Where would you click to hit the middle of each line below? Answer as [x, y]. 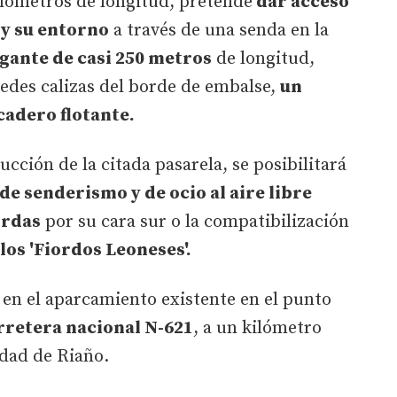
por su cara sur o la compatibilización [195, 222]
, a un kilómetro [257, 328]
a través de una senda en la [219, 30]
